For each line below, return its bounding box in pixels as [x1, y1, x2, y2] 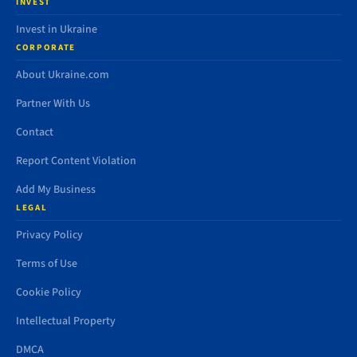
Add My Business [16, 182, 96, 198]
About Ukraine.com [16, 67, 109, 83]
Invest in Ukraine [16, 22, 97, 37]
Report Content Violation [16, 153, 136, 169]
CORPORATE [16, 41, 76, 53]
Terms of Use [16, 256, 77, 272]
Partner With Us [16, 96, 90, 112]
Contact [16, 124, 53, 140]
